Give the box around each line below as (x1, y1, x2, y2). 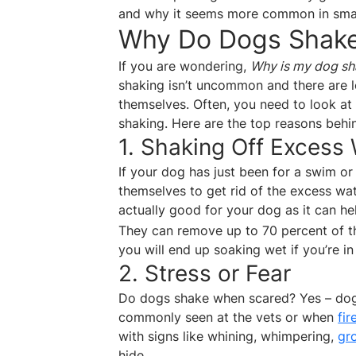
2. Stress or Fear (118, 260, 292, 288)
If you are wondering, (118, 58, 251, 75)
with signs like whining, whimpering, (118, 328, 339, 345)
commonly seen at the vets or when (118, 309, 339, 326)
